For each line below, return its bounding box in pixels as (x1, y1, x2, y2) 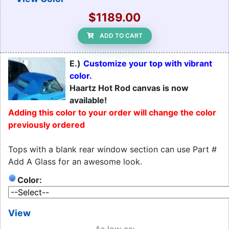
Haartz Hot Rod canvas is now (70, 83, 189, 94)
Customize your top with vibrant (83, 58, 212, 69)
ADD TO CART (99, 32, 143, 40)
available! (70, 95, 107, 106)
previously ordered (8, 120, 85, 130)
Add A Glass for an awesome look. (8, 156, 142, 167)
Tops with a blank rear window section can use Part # (8, 144, 217, 155)
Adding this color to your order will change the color (8, 107, 216, 118)
